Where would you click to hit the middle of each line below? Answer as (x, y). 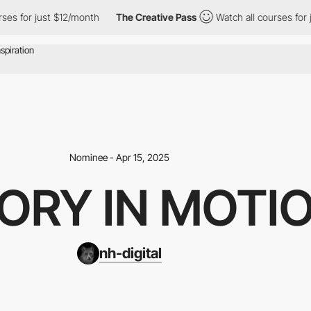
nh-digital (131, 253)
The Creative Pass (141, 17)
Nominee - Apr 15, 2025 (119, 157)
